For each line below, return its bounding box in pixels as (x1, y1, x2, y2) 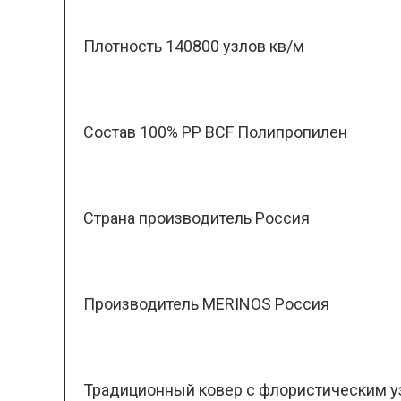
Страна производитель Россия (83, 209, 310, 227)
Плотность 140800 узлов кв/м (83, 37, 304, 55)
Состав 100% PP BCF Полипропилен (83, 123, 347, 141)
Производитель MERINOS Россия (83, 294, 329, 313)
